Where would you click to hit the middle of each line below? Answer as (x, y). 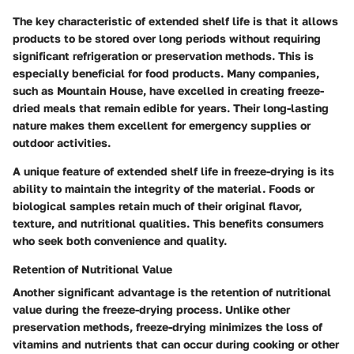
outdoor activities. (62, 142)
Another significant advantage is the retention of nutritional (172, 292)
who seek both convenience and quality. (120, 240)
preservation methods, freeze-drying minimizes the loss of (168, 326)
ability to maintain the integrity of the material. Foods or (164, 188)
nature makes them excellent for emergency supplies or (162, 125)
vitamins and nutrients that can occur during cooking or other (176, 344)
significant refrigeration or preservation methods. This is (163, 55)
